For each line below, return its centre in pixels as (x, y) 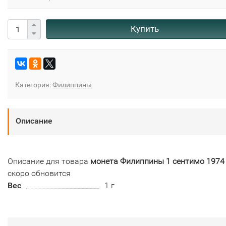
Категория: (34, 85)
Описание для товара (49, 161)
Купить (145, 29)
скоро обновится (39, 174)
